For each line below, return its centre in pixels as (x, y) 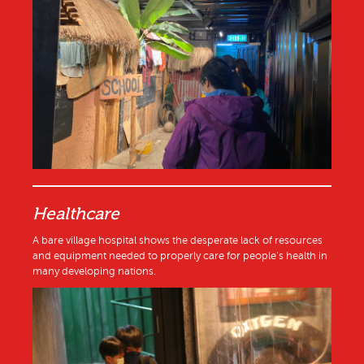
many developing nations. (94, 272)
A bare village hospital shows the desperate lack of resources (178, 241)
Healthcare (76, 214)
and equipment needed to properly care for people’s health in (180, 256)
